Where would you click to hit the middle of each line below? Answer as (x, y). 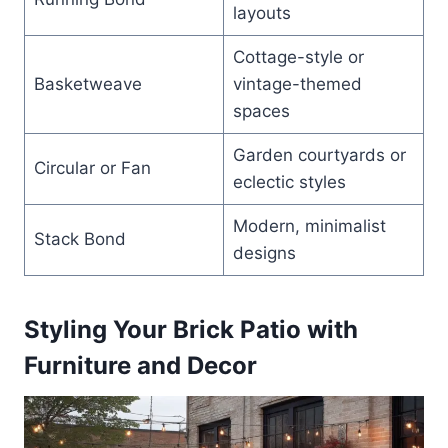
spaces (261, 110)
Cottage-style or (298, 56)
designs (264, 252)
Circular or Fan (92, 167)
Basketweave (87, 83)
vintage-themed (297, 83)
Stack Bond (79, 238)
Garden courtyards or (319, 154)
